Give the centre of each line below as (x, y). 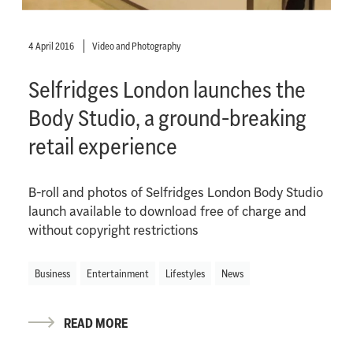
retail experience (102, 147)
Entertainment (117, 274)
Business (52, 274)
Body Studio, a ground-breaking (167, 118)
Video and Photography (136, 46)
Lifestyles (185, 274)
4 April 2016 (52, 46)
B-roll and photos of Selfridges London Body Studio (175, 193)
